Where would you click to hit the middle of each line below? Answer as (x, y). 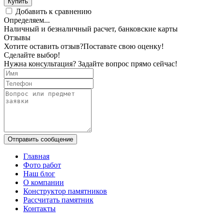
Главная (36, 156)
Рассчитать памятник (58, 200)
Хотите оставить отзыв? (44, 46)
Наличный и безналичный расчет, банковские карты (91, 29)
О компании (44, 182)
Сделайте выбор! (32, 55)
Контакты (39, 208)
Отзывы (17, 37)
